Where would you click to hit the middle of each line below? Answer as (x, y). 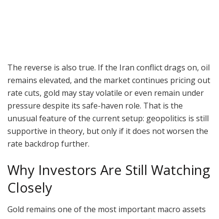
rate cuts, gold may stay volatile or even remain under (106, 93)
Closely (30, 187)
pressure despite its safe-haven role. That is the (95, 105)
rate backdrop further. (49, 143)
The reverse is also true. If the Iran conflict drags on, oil (109, 67)
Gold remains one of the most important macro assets (107, 209)
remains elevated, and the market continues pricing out (109, 80)
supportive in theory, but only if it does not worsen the (108, 131)
